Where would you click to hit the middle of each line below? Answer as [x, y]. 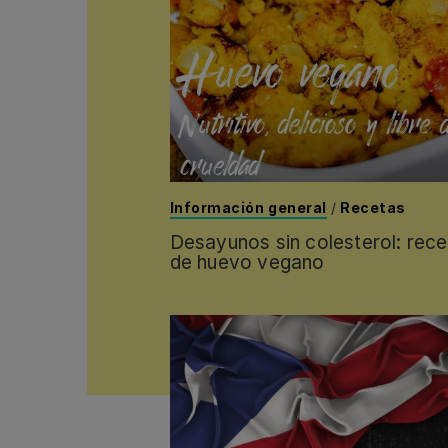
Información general [248, 208]
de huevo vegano [247, 263]
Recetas [373, 208]
